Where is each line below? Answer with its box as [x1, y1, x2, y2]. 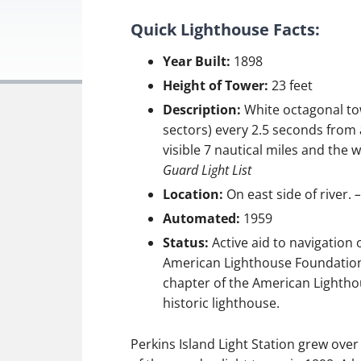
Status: [163, 234, 209, 251]
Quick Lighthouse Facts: [131, 19, 320, 40]
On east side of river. [226, 185, 351, 203]
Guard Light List [163, 161, 251, 179]
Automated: [163, 210, 240, 227]
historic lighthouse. [163, 294, 280, 312]
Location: [163, 185, 226, 203]
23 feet [268, 77, 313, 94]
